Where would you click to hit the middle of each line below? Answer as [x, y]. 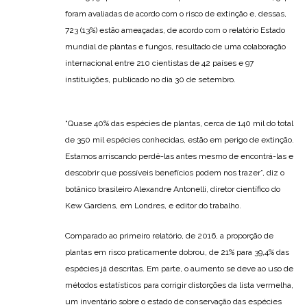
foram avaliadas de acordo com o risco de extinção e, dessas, [176, 13]
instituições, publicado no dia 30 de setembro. [150, 79]
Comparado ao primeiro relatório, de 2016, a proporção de [169, 235]
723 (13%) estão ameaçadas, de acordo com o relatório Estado [175, 30]
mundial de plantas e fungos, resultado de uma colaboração [175, 46]
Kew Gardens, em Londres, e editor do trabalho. [154, 205]
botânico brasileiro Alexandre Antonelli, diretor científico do [173, 189]
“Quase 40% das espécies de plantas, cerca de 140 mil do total [179, 123]
